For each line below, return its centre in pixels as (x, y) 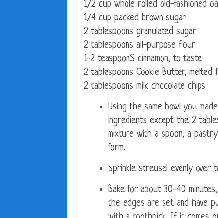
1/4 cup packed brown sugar (135, 18)
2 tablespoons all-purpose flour (139, 46)
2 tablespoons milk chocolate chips (145, 87)
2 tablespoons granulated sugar (140, 32)
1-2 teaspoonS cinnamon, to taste (143, 59)
